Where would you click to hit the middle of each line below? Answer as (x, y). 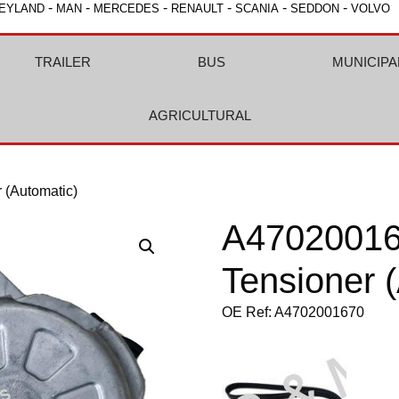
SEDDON (315, 8)
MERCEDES (126, 8)
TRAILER (62, 62)
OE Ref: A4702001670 (293, 312)
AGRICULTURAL (199, 115)
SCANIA (257, 8)
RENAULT (197, 8)
